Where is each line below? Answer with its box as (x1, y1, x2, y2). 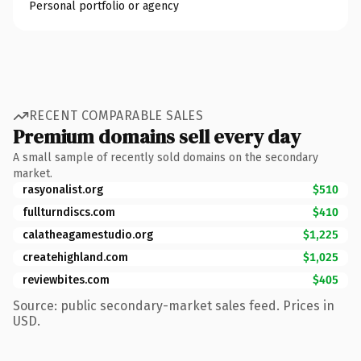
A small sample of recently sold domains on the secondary (13, 150, 318, 164)
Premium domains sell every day (13, 122, 301, 150)
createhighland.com (23, 250, 128, 264)
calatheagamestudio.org (23, 227, 153, 242)
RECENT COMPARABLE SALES (29, 108, 204, 123)
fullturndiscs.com (23, 205, 115, 219)
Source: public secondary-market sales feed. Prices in (13, 297, 334, 313)
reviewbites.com (23, 272, 110, 287)
